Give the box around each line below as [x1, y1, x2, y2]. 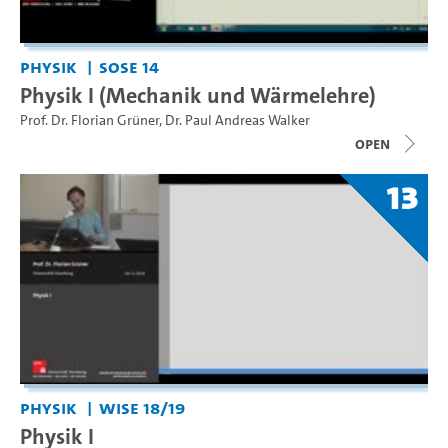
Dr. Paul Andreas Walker [165, 110, 310, 130]
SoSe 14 [98, 53, 159, 79]
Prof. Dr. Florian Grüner [20, 110, 159, 130]
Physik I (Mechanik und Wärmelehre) [20, 79, 376, 110]
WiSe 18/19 [98, 395, 185, 420]
